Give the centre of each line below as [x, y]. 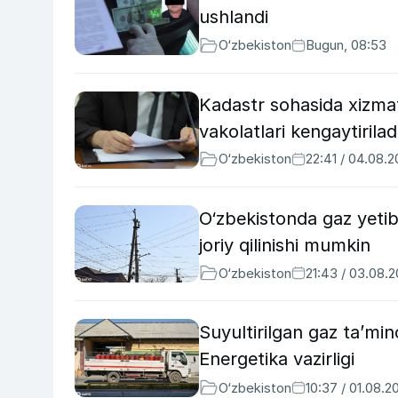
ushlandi [234, 17]
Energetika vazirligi [277, 359]
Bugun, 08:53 [346, 45]
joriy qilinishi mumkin [285, 245]
